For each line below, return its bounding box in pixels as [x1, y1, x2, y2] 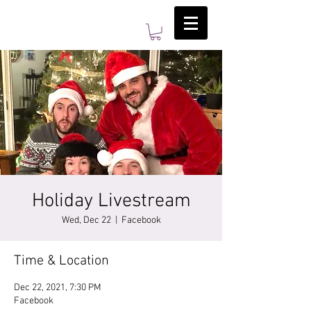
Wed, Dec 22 [61, 214, 111, 226]
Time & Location [14, 252, 109, 269]
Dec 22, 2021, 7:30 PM [14, 281, 101, 294]
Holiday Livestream [31, 189, 191, 213]
